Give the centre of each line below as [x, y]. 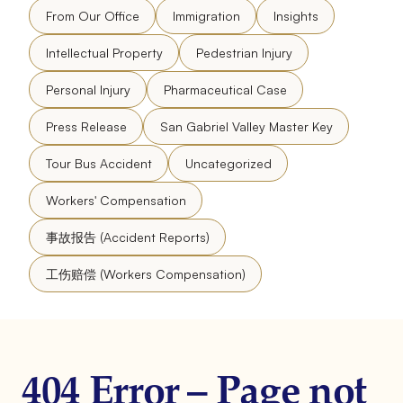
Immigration [206, 15]
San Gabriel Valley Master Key [246, 126]
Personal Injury [88, 89]
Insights [296, 15]
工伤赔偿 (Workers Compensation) [145, 273]
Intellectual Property [104, 52]
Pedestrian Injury [244, 52]
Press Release [86, 126]
